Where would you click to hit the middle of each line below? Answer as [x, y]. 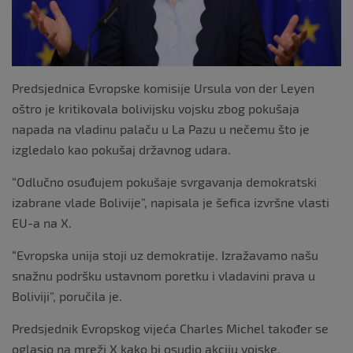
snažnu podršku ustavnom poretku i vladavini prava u [163, 276]
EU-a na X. [42, 223]
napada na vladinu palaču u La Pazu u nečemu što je [161, 129]
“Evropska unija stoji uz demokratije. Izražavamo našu [165, 255]
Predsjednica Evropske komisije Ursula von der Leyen [163, 88]
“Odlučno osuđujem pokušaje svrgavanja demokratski [164, 182]
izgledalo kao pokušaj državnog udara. [121, 150]
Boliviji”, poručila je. [67, 296]
